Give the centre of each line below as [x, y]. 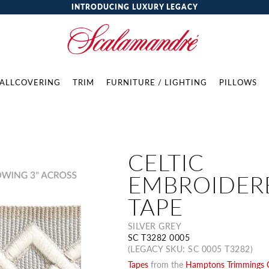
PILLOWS [238, 82]
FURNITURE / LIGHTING [157, 82]
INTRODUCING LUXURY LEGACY [134, 7]
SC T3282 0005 [159, 237]
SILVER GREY [155, 226]
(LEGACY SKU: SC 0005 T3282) [190, 249]
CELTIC [166, 162]
